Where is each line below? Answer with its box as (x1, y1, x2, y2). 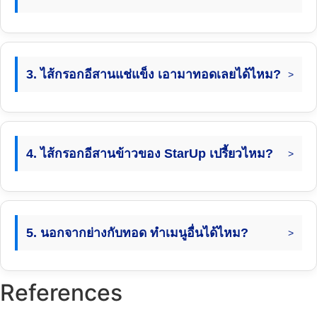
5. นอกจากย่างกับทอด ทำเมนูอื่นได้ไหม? (26, 226, 248, 241)
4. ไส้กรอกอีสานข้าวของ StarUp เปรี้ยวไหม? (26, 146, 273, 161)
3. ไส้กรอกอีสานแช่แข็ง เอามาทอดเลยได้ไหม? (26, 67, 281, 82)
